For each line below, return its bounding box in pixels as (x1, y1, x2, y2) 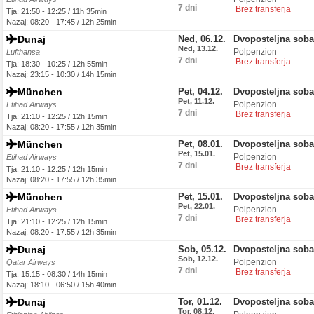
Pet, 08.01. (178, 139, 223, 149)
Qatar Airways (6, 258, 55, 266)
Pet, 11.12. (178, 97, 214, 105)
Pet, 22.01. (178, 202, 215, 210)
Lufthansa (6, 48, 40, 56)
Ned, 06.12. (178, 34, 226, 44)
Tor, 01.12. (178, 296, 222, 307)
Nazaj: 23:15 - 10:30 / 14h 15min (6, 70, 116, 78)
